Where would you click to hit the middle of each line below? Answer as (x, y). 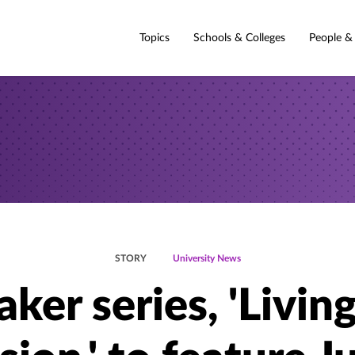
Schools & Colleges (239, 38)
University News (206, 258)
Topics (155, 38)
